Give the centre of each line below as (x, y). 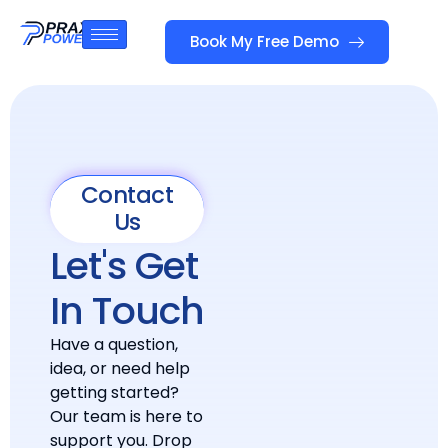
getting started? (114, 392)
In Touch (127, 310)
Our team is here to (126, 416)
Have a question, (114, 344)
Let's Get (124, 265)
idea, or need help (120, 368)
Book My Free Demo (265, 41)
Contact (127, 195)
